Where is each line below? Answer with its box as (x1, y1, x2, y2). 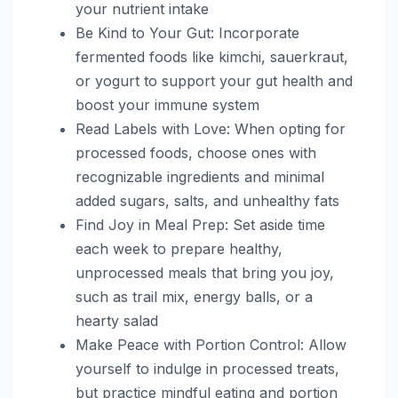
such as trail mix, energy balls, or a (76, 287, 313, 306)
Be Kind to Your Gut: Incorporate (76, 23, 299, 42)
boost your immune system (76, 95, 259, 114)
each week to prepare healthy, (76, 239, 283, 258)
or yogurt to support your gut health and (76, 71, 353, 90)
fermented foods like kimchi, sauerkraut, (76, 47, 348, 66)
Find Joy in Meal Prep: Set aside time (76, 215, 325, 234)
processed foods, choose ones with (76, 143, 316, 162)
